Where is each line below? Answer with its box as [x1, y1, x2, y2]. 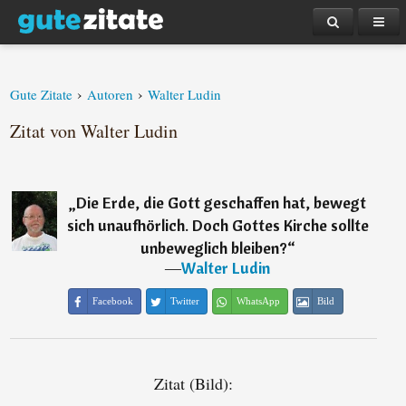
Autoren [87, 85, 134, 103]
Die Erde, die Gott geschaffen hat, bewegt [76, 192, 367, 213]
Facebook [92, 295, 133, 306]
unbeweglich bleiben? [140, 237, 287, 258]
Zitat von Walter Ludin [10, 119, 179, 143]
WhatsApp [236, 295, 280, 306]
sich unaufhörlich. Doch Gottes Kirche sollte [66, 215, 369, 236]
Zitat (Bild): [153, 372, 233, 394]
